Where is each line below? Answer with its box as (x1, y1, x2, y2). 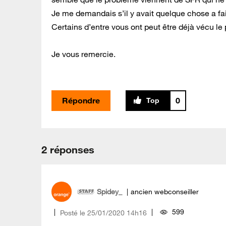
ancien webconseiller (131, 187, 199, 197)
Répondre (62, 95, 100, 105)
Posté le (60, 208, 85, 217)
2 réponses (41, 143, 94, 156)
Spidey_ (97, 187, 122, 197)
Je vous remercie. (51, 48, 116, 59)
